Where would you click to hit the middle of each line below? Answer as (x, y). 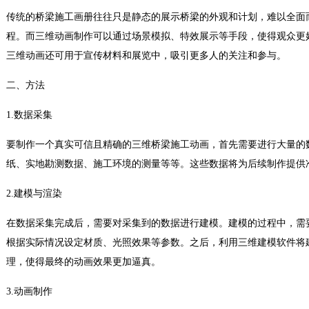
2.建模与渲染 (34, 193)
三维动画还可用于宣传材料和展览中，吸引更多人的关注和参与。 (146, 56)
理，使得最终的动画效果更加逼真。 (83, 262)
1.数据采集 (29, 115)
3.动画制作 (29, 291)
